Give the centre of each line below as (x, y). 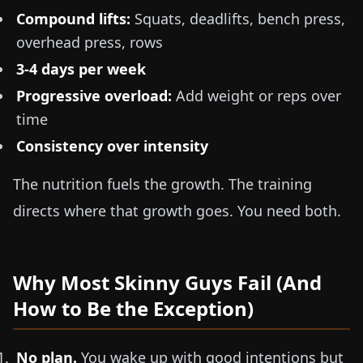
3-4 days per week (81, 69)
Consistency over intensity (112, 146)
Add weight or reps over (256, 96)
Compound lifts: (73, 19)
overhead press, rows (90, 42)
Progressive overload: (94, 96)
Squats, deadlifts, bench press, (238, 19)
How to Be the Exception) (133, 308)
